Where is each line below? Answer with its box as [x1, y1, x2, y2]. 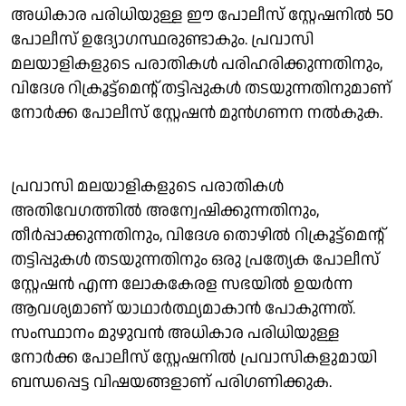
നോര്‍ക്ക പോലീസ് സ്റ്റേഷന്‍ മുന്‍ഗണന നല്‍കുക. [11, 101, 382, 124]
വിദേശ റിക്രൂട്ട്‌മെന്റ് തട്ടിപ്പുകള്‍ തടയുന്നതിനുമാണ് [11, 76, 391, 100]
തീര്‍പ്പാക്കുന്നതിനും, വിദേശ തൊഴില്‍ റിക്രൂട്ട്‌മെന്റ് [11, 223, 384, 246]
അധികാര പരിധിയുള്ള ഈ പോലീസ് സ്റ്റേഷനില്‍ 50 [11, 3, 393, 26]
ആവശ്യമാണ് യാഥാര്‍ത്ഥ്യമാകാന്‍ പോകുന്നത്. [11, 296, 355, 320]
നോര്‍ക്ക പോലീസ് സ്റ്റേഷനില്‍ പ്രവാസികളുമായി [11, 345, 377, 369]
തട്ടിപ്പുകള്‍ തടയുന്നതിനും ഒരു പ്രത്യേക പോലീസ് [11, 247, 380, 271]
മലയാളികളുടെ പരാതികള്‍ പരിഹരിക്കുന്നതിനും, [11, 52, 382, 75]
